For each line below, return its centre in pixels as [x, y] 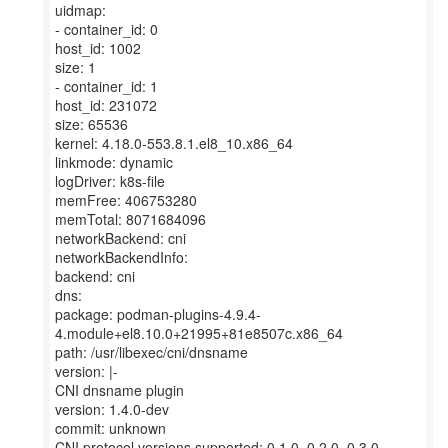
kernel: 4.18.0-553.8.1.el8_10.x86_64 [174, 143]
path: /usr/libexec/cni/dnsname [151, 352]
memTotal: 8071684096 [130, 219]
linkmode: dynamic [114, 162]
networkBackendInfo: [121, 257]
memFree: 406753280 [126, 200]
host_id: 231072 [106, 105]
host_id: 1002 [98, 48]
